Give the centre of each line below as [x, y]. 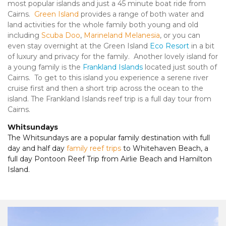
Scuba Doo [61, 36]
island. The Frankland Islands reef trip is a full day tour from [109, 99]
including [24, 36]
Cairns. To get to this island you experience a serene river [108, 78]
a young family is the [45, 67]
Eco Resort [169, 46]
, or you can [180, 36]
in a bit [202, 46]
